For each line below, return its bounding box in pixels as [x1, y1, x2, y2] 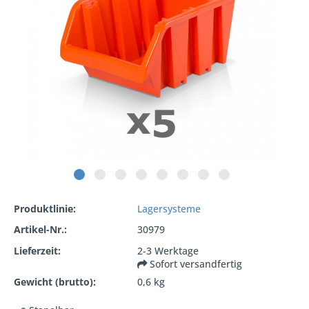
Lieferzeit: [14, 243, 61, 257]
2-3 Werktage [137, 243, 199, 257]
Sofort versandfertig [150, 257, 243, 270]
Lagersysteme [137, 201, 201, 215]
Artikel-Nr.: [14, 223, 67, 237]
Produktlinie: [14, 201, 76, 215]
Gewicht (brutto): [14, 275, 96, 288]
